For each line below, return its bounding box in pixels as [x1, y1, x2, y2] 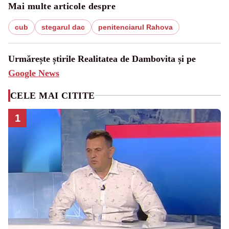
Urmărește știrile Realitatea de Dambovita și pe [8, 53, 196, 64]
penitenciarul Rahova [98, 22, 173, 31]
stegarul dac [41, 22, 85, 31]
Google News [8, 67, 59, 78]
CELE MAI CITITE [10, 90, 95, 101]
